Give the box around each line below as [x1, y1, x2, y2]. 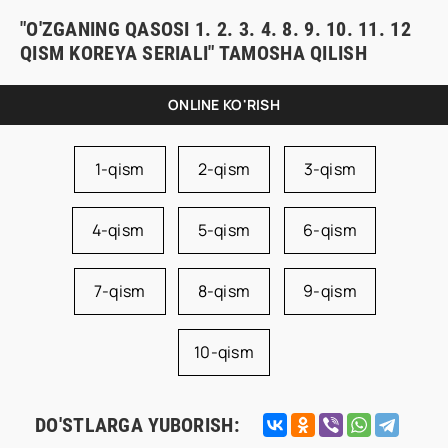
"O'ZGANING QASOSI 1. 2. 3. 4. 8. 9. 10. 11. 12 [20, 17, 411, 41]
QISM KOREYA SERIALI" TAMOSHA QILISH [20, 41, 367, 65]
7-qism [93, 280, 146, 302]
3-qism [303, 158, 357, 180]
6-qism [303, 219, 357, 241]
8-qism [197, 280, 251, 302]
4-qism [91, 219, 145, 241]
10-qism [194, 341, 254, 363]
